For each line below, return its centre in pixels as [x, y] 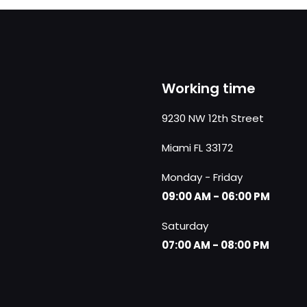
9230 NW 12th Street [213, 118]
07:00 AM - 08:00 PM [216, 245]
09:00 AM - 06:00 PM [216, 196]
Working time [209, 88]
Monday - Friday [202, 177]
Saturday [185, 226]
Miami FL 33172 [197, 148]
